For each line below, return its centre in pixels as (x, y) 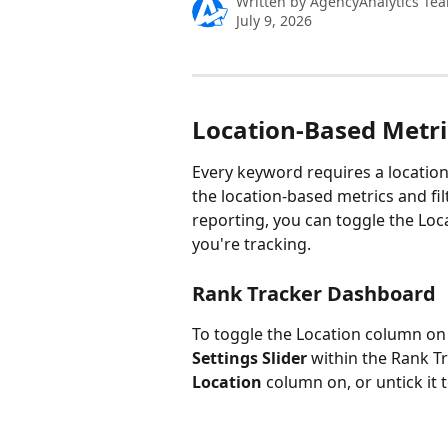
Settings (225, 357)
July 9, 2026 (274, 20)
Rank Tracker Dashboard (314, 293)
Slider (284, 357)
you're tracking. (251, 244)
